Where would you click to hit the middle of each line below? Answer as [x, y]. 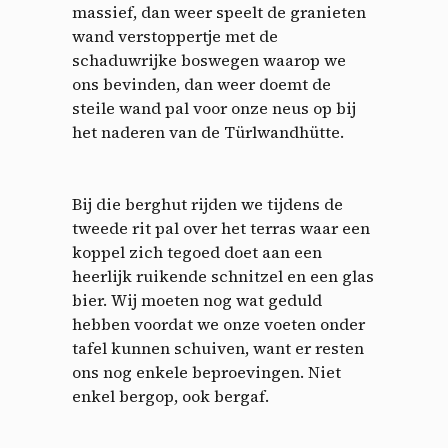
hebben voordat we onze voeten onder [218, 324]
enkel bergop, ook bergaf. [170, 396]
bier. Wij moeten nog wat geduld [197, 300]
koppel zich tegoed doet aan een [197, 252]
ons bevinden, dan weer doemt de [201, 84]
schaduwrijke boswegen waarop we [209, 60]
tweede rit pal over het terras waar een [221, 228]
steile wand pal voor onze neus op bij [214, 108]
